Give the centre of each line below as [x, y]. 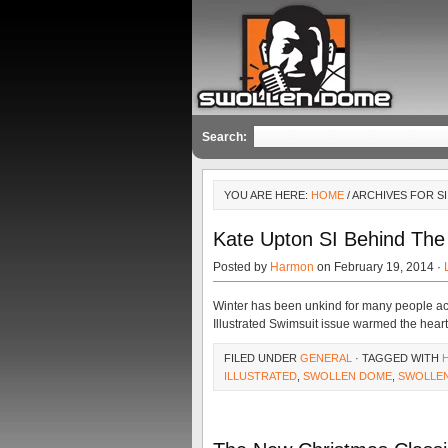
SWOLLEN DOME [347, 376]
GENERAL [326, 358]
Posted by [241, 267]
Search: [224, 137]
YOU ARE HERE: [267, 195]
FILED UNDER [262, 358]
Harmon [292, 267]
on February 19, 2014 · [379, 267]
